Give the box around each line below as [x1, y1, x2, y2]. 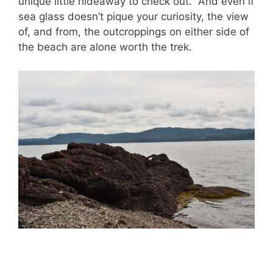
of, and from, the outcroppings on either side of [18, 26, 249, 38]
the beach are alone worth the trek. [18, 41, 192, 54]
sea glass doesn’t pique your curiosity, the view [18, 10, 249, 23]
